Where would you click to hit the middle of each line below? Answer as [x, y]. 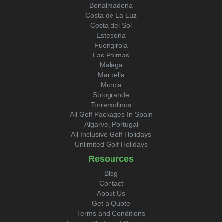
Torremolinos [111, 105]
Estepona [111, 35]
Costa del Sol [111, 25]
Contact [111, 183]
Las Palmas [111, 55]
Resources [111, 159]
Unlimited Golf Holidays [111, 144]
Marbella [111, 75]
